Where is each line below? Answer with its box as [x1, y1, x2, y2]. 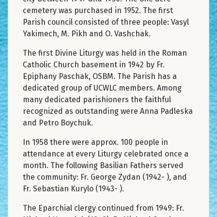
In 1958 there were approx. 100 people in [23, 137, 168, 147]
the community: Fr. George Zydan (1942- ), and [23, 172, 187, 182]
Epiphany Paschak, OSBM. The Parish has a [23, 71, 177, 81]
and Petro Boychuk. [23, 118, 93, 127]
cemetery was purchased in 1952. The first [23, 5, 173, 15]
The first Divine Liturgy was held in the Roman [23, 48, 187, 58]
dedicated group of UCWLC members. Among [23, 83, 182, 93]
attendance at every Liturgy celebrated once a [23, 149, 188, 158]
